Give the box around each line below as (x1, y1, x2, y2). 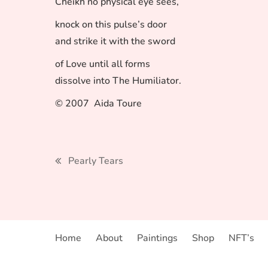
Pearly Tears (68, 154, 123, 167)
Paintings (137, 232, 178, 245)
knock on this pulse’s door (55, 18, 167, 31)
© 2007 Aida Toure (55, 97, 142, 110)
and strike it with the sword (55, 35, 175, 48)
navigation (54, 174, 144, 194)
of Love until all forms (55, 57, 150, 71)
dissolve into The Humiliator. (55, 74, 181, 87)
